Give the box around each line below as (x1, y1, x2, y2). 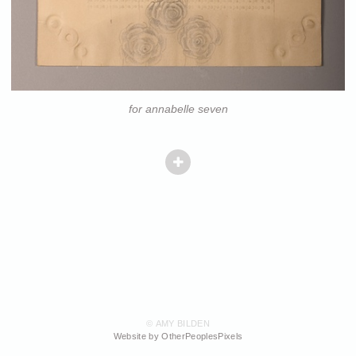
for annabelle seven (128, 103, 228, 116)
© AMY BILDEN (145, 319, 211, 329)
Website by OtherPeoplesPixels (113, 331, 243, 342)
